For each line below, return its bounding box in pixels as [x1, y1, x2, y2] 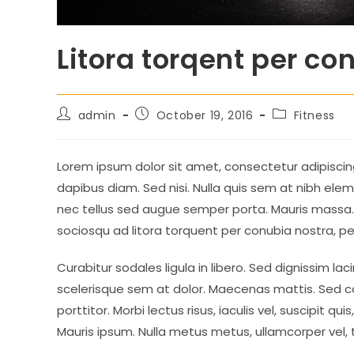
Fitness [293, 107, 335, 123]
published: [134, 120, 195, 136]
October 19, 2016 [156, 107, 254, 123]
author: [56, 120, 100, 136]
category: [272, 120, 330, 136]
